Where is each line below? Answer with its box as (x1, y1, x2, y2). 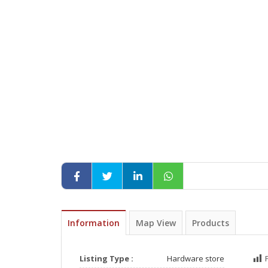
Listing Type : (80, 253, 133, 264)
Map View (136, 217, 176, 229)
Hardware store (166, 253, 224, 264)
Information (68, 217, 120, 229)
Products (192, 217, 229, 229)
